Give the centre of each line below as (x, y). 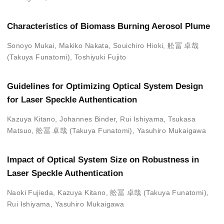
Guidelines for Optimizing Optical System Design (105, 86)
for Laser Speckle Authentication (72, 100)
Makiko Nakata (84, 46)
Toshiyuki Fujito (100, 57)
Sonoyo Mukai (30, 46)
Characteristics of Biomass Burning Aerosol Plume (108, 26)
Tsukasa (182, 119)
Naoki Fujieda (30, 192)
